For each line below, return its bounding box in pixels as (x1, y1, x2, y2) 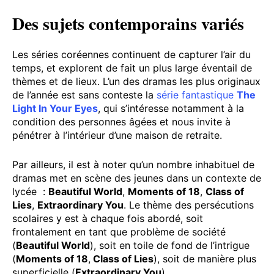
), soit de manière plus (154, 253, 256, 265)
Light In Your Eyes (12, 102, 98, 115)
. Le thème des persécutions (124, 199, 254, 212)
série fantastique (157, 89, 237, 102)
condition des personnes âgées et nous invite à (12, 116, 231, 128)
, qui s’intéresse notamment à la (98, 102, 244, 115)
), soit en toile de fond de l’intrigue (90, 239, 250, 252)
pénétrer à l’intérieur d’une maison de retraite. (12, 129, 222, 142)
